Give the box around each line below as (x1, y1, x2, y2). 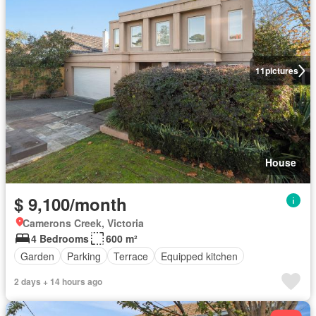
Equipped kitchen (161, 248, 238, 263)
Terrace (114, 248, 148, 263)
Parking (67, 248, 101, 263)
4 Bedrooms (31, 231, 89, 246)
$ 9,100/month (14, 192, 127, 217)
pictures (265, 64, 298, 78)
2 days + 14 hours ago (14, 275, 102, 288)
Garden (20, 248, 54, 263)
